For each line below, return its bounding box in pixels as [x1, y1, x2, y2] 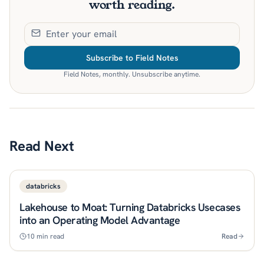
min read [35, 231, 64, 241]
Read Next [9, 136, 74, 155]
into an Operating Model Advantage [19, 213, 180, 227]
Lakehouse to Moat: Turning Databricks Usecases [19, 200, 240, 214]
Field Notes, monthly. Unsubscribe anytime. [64, 69, 200, 79]
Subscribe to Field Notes [85, 52, 179, 63]
